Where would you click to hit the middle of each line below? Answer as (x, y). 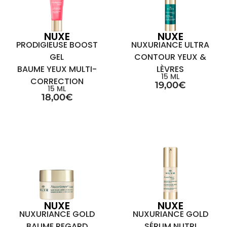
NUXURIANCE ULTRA (170, 45)
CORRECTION (57, 81)
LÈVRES (170, 69)
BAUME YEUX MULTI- (57, 69)
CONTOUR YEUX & (170, 57)
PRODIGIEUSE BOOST (57, 45)
